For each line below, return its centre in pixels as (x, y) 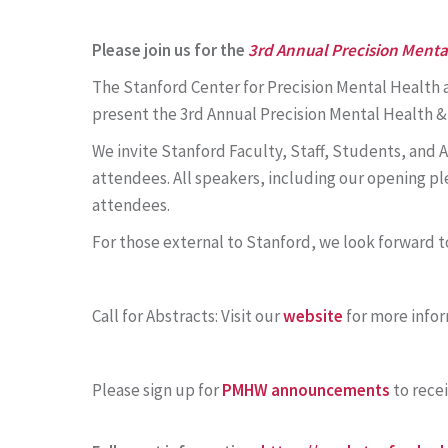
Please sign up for (157, 390)
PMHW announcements (306, 390)
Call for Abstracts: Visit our (188, 316)
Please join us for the (170, 50)
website (313, 316)
